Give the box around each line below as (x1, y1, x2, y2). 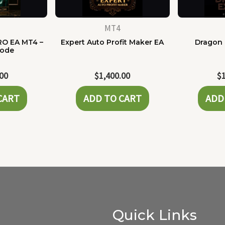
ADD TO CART (83, 92, 142, 105)
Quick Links (113, 206, 197, 224)
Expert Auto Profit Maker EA (61, 37, 164, 47)
